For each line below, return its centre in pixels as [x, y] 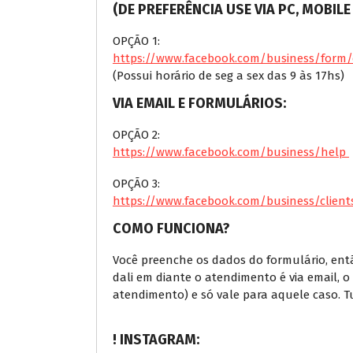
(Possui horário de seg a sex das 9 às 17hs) [229, 75]
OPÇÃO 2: [136, 134]
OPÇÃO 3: [136, 183]
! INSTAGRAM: [156, 339]
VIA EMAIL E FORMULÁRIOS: [199, 103]
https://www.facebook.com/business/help [231, 152]
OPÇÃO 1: [136, 41]
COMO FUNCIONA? [171, 228]
